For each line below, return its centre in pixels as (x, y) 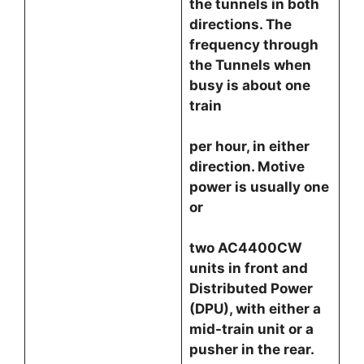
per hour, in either (249, 146)
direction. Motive (247, 167)
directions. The (240, 24)
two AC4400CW (245, 248)
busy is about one (249, 85)
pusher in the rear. (251, 349)
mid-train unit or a (251, 329)
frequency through (253, 45)
